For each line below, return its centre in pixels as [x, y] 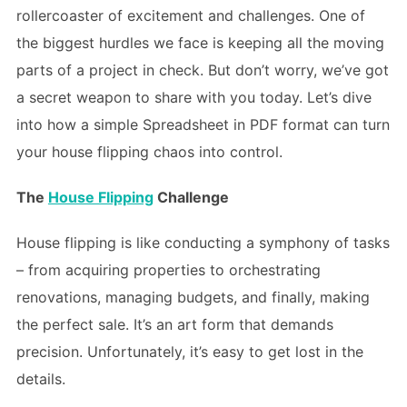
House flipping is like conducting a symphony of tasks [203, 243]
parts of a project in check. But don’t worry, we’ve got [202, 70]
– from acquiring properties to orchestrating [168, 270]
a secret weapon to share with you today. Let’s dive [194, 97]
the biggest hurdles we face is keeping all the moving [200, 43]
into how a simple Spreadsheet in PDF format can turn [203, 124]
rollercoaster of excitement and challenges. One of [190, 15]
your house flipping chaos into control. [149, 152]
